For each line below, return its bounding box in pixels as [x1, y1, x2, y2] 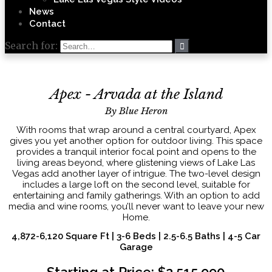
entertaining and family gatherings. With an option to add [12, 189, 260, 201]
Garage [119, 241, 153, 253]
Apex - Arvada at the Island [49, 85, 223, 103]
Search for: [5, 39, 58, 52]
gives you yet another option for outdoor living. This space [10, 135, 262, 146]
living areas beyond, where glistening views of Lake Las [17, 157, 255, 168]
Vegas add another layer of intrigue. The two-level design [12, 168, 260, 179]
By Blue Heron [104, 104, 168, 117]
